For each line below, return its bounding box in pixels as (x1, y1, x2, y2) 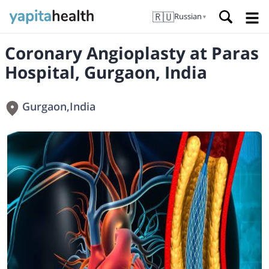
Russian (174, 11, 202, 22)
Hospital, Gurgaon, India (5, 61, 207, 83)
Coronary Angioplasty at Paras (5, 41, 259, 64)
